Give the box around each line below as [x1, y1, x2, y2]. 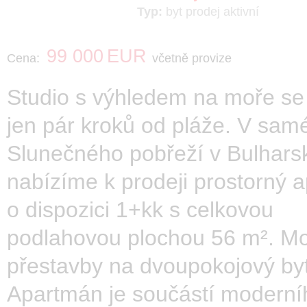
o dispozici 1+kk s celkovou [7, 197, 273, 222]
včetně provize [152, 51, 232, 65]
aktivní [223, 4, 259, 19]
